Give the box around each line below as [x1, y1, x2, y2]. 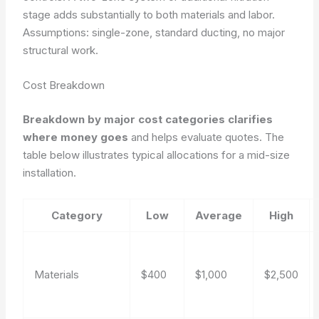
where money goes [23, 130, 129, 144]
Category [51, 208, 103, 222]
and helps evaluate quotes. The [128, 130, 285, 144]
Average [195, 208, 243, 222]
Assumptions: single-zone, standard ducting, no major [23, 26, 286, 39]
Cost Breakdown [23, 78, 105, 92]
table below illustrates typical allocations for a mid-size [23, 147, 291, 162]
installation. [23, 165, 77, 179]
